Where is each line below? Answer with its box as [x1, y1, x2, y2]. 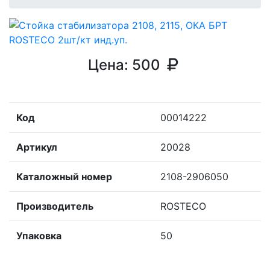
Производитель [16, 200, 93, 212]
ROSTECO [160, 200, 206, 212]
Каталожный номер [16, 171, 112, 183]
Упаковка [16, 230, 61, 242]
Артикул [16, 141, 57, 153]
